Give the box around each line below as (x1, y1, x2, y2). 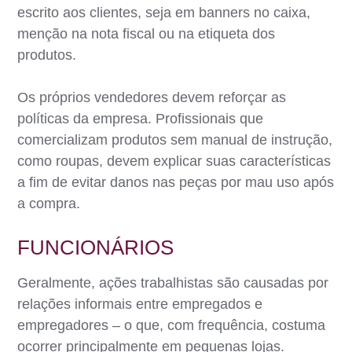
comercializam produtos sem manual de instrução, (17, 131, 333, 148)
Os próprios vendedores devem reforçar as (17, 89, 287, 105)
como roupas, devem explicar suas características (17, 152, 332, 169)
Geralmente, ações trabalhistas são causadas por (17, 274, 329, 291)
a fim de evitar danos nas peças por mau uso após (17, 174, 335, 190)
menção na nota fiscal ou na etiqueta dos (17, 25, 276, 42)
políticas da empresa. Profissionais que (17, 110, 264, 126)
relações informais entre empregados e (17, 295, 263, 312)
